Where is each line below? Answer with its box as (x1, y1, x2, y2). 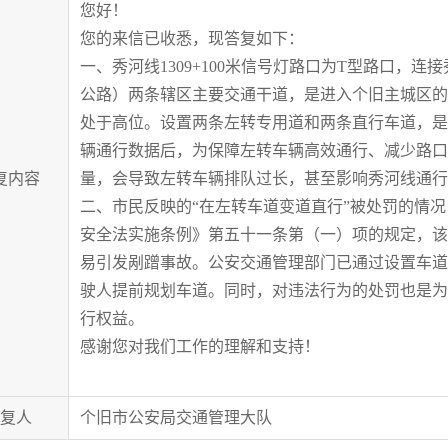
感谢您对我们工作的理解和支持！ (79, 338, 320, 356)
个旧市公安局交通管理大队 (79, 409, 272, 427)
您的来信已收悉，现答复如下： (79, 30, 304, 48)
